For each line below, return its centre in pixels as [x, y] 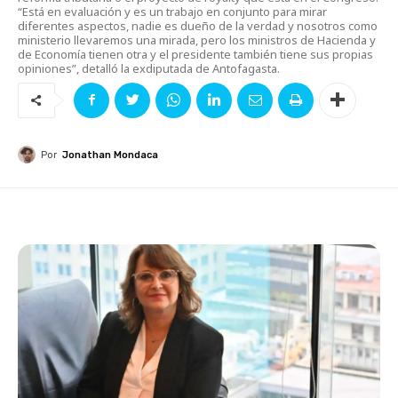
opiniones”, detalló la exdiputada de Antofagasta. [149, 68]
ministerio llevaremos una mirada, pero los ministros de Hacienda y [197, 40]
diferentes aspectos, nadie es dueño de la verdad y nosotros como [198, 25]
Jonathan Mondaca [110, 155]
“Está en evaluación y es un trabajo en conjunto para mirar [172, 11]
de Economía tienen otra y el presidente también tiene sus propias [195, 54]
